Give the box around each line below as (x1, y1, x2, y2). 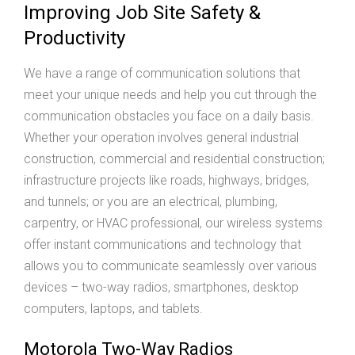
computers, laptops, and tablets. (24, 301, 203, 317)
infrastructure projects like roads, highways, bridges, (24, 173, 309, 189)
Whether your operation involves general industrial (24, 130, 299, 146)
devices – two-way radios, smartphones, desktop (24, 280, 299, 296)
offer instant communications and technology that (24, 237, 301, 253)
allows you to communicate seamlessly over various (24, 258, 317, 274)
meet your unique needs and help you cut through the (24, 87, 317, 103)
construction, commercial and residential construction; (24, 151, 325, 167)
